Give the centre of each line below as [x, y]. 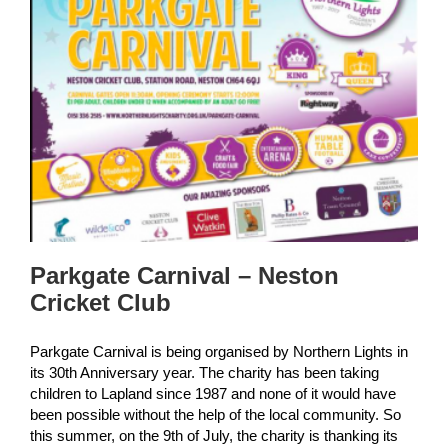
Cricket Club [100, 303]
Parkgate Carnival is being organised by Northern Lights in [219, 352]
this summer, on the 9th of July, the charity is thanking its [214, 436]
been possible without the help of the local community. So [215, 415]
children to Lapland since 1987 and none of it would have [213, 394]
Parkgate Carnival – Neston [184, 276]
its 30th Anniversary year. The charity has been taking [204, 373]
